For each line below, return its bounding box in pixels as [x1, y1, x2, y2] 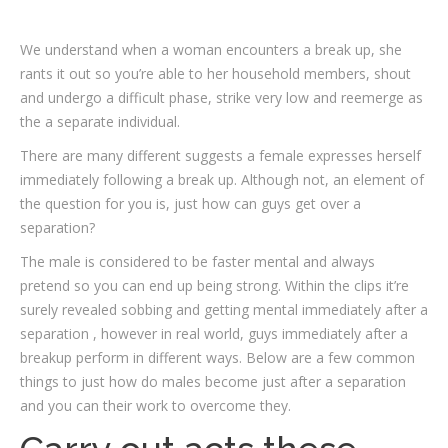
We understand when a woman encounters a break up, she [20, 40, 402, 59]
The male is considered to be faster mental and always [20, 252, 375, 271]
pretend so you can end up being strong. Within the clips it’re [20, 276, 409, 295]
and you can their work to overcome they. [20, 396, 291, 415]
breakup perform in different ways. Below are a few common [20, 348, 415, 367]
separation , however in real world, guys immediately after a [20, 324, 408, 343]
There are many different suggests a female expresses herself [20, 146, 421, 165]
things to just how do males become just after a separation [20, 372, 406, 391]
